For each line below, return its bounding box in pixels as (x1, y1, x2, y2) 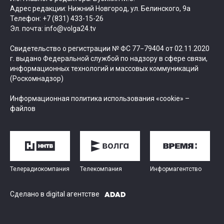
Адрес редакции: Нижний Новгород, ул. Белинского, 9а (10, 4, 190, 13)
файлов (10, 104, 35, 113)
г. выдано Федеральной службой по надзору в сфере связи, (10, 54, 207, 63)
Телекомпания (80, 165, 122, 173)
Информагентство (150, 165, 201, 173)
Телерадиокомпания (10, 165, 69, 173)
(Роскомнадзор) (10, 74, 63, 83)
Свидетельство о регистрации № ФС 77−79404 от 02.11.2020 (10, 44, 209, 53)
